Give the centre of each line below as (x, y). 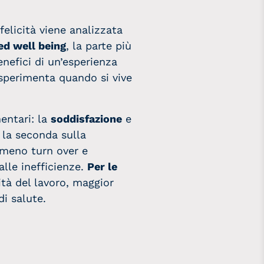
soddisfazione (86, 119)
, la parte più (99, 46)
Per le (102, 166)
